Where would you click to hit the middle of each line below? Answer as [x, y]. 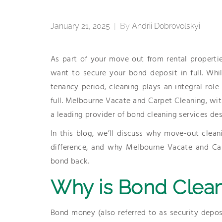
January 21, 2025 [80, 26]
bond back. [70, 162]
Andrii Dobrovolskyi [166, 26]
